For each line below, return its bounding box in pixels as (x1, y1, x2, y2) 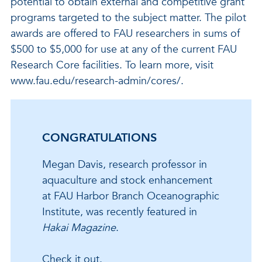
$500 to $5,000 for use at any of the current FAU (11, 42, 237, 57)
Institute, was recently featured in (42, 205, 197, 219)
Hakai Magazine (42, 220, 116, 235)
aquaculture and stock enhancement (42, 173, 212, 188)
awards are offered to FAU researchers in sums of (11, 26, 240, 41)
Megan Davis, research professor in (42, 157, 207, 172)
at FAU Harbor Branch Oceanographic (42, 189, 219, 204)
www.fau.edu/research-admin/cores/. (11, 74, 184, 88)
